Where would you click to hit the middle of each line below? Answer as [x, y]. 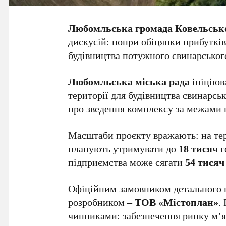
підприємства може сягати [127, 162]
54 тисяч [205, 162]
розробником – [102, 202]
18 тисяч [199, 148]
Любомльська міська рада [129, 81]
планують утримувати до [124, 148]
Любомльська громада [121, 28]
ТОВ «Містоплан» [177, 202]
